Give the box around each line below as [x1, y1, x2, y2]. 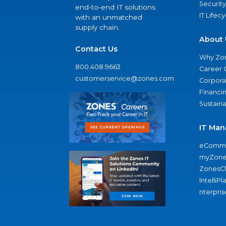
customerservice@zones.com [75, 75, 174, 83]
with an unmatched [75, 13, 142, 22]
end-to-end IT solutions [75, 3, 155, 12]
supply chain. [75, 23, 120, 32]
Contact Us [75, 44, 118, 54]
